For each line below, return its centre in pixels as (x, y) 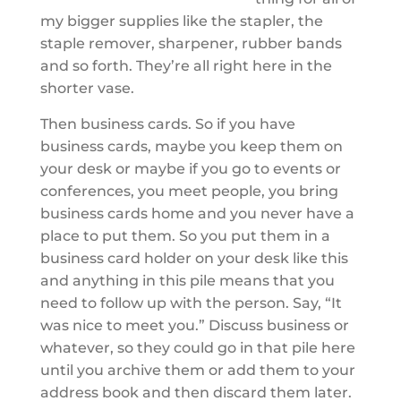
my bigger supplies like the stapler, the (181, 21)
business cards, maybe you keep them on (191, 146)
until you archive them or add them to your (197, 370)
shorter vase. (87, 88)
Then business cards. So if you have (167, 124)
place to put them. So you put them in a (185, 236)
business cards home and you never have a (197, 213)
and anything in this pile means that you (187, 281)
